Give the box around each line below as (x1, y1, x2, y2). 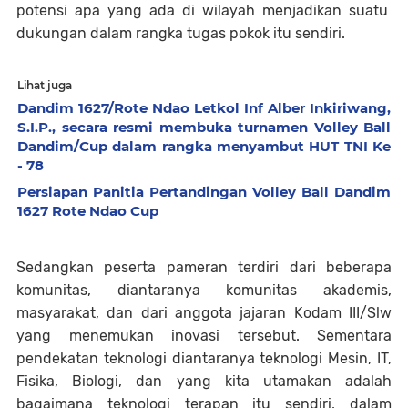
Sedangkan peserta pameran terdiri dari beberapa (16, 259, 392, 277)
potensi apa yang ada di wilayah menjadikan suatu (16, 2, 392, 20)
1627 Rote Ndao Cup (17, 202, 158, 220)
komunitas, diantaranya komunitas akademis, (16, 281, 392, 300)
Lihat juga (17, 78, 72, 93)
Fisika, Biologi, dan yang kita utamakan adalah (16, 372, 392, 391)
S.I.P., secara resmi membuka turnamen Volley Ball (17, 118, 391, 137)
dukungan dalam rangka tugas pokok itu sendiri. (16, 25, 345, 43)
